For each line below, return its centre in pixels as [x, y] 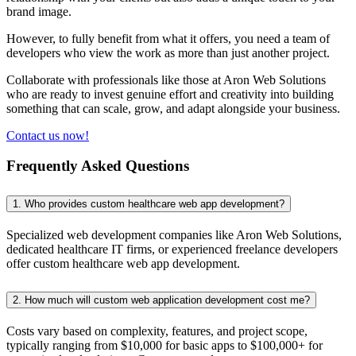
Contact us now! [48, 135]
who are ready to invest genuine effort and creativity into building [170, 94]
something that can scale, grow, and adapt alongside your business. [173, 108]
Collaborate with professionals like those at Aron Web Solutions [166, 79]
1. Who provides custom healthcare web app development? [149, 204]
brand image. [39, 11]
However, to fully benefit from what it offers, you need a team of [168, 38]
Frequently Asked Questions [98, 166]
